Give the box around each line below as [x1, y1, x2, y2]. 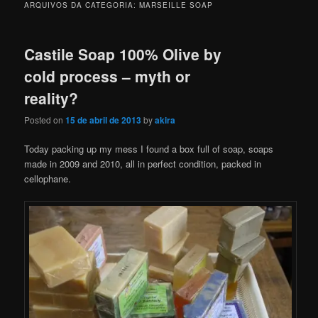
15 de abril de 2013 [65, 114, 142, 127]
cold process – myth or [24, 65, 191, 87]
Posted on [24, 114, 66, 126]
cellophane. [24, 172, 72, 186]
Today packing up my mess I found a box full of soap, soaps [24, 142, 274, 156]
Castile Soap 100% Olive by [24, 43, 222, 65]
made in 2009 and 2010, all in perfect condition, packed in [24, 157, 262, 171]
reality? [24, 87, 79, 109]
